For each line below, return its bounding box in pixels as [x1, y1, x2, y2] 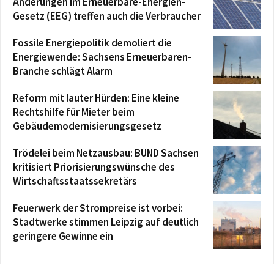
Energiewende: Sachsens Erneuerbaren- [13, 50, 191, 64]
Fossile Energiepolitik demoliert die [13, 36, 172, 50]
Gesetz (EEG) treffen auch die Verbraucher [13, 9, 201, 23]
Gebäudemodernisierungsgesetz [13, 119, 161, 133]
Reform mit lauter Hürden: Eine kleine [13, 91, 179, 105]
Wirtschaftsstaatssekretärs [13, 174, 137, 188]
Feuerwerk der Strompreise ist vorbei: [13, 201, 183, 215]
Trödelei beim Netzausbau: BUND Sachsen [13, 146, 199, 160]
